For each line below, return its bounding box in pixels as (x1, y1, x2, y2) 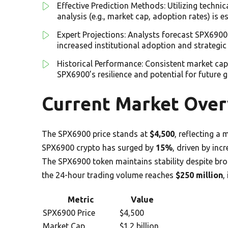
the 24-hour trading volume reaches (42, 170, 176, 180)
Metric (68, 194, 94, 204)
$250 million (176, 170, 223, 180)
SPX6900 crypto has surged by (42, 142, 156, 152)
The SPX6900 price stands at (42, 129, 150, 138)
